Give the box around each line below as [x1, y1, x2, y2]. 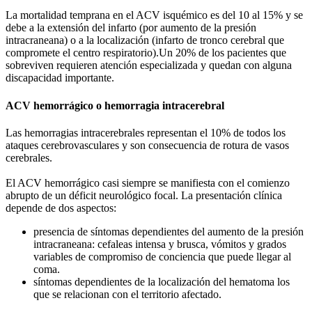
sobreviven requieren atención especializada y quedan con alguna [6, 59, 292, 72]
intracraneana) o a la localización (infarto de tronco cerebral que [6, 34, 284, 47]
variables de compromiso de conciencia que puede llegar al [33, 250, 291, 263]
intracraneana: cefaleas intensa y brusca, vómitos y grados [33, 237, 286, 250]
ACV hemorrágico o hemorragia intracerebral [6, 99, 224, 111]
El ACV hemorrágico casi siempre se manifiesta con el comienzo [6, 176, 290, 189]
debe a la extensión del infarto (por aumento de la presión [6, 22, 256, 34]
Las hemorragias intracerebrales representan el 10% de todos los [6, 126, 286, 139]
